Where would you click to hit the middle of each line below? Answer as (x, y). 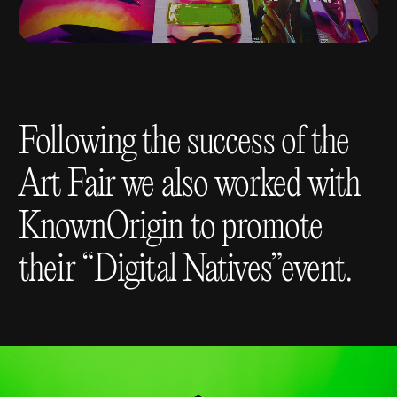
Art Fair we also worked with (190, 186)
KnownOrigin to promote (171, 229)
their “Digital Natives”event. (185, 271)
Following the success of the (184, 144)
